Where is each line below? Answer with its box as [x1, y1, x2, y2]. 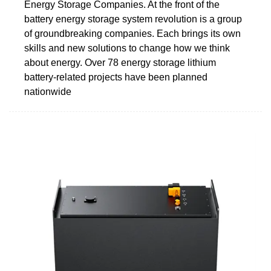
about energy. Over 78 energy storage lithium [24, 57, 216, 68]
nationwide [24, 86, 71, 97]
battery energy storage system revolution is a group [24, 13, 242, 24]
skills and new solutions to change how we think [24, 42, 230, 53]
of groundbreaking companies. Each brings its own [24, 28, 241, 39]
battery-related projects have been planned [24, 71, 207, 82]
